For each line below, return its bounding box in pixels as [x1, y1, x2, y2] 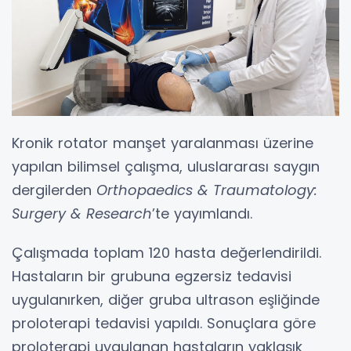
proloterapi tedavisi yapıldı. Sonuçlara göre [12, 313, 316, 333]
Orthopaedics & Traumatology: [96, 179, 317, 200]
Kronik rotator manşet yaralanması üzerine [12, 132, 313, 153]
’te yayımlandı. [152, 203, 252, 223]
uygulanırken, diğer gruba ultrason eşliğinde [12, 289, 320, 309]
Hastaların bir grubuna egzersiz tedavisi [12, 266, 291, 286]
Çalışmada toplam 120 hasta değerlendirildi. [12, 242, 321, 262]
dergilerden [12, 179, 96, 200]
